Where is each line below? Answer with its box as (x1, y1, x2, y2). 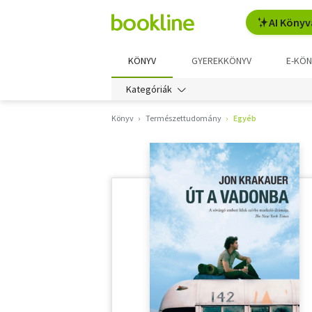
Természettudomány (146, 113, 221, 123)
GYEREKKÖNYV (191, 54, 251, 67)
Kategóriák (126, 83, 172, 95)
